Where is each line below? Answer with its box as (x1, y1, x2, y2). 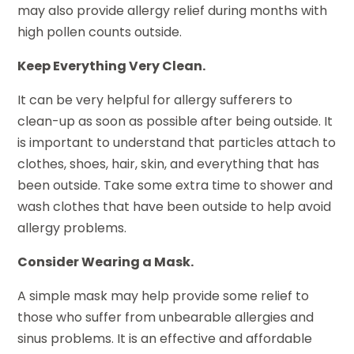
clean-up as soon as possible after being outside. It (17, 112, 333, 131)
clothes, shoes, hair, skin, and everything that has (17, 155, 320, 174)
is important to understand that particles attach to (17, 134, 337, 153)
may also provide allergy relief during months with (17, 2, 328, 21)
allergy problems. (17, 219, 127, 238)
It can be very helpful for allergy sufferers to (17, 91, 293, 110)
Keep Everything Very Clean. (17, 57, 206, 76)
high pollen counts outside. (17, 23, 183, 42)
